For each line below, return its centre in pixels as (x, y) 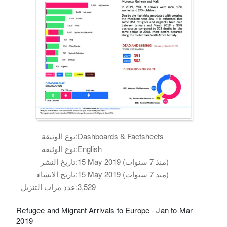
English (90, 149)
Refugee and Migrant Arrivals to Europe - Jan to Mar (104, 210)
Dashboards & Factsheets (121, 136)
